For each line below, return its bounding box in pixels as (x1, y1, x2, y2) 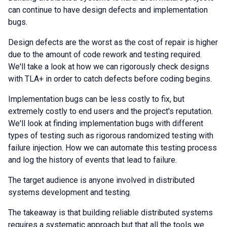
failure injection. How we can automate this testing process (8, 143, 217, 153)
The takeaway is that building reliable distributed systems (8, 208, 213, 217)
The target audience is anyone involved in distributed (8, 175, 195, 185)
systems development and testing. (8, 187, 131, 197)
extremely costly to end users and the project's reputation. (8, 106, 213, 116)
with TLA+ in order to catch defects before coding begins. (8, 74, 212, 84)
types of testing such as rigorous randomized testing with (8, 131, 213, 140)
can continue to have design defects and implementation (8, 5, 208, 15)
